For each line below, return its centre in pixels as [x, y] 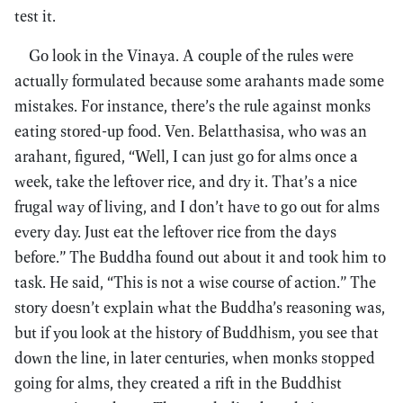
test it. [35, 16]
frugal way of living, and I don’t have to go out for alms [197, 206]
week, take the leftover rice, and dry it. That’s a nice [186, 181]
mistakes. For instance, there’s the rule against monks [193, 106]
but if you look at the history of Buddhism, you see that [197, 332]
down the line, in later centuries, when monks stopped [195, 358]
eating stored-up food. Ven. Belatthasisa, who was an [191, 131]
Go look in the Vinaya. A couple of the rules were [191, 55]
